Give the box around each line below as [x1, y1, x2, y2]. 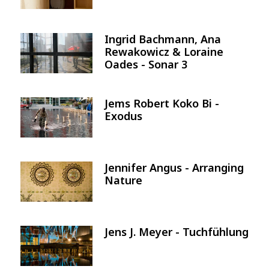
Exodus [104, 108, 142, 123]
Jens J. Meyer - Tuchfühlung [104, 224, 249, 239]
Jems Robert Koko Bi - [104, 95, 219, 110]
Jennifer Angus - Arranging [104, 160, 244, 175]
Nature [104, 172, 142, 187]
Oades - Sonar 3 [104, 56, 187, 71]
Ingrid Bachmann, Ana [104, 31, 221, 46]
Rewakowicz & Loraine [104, 44, 223, 59]
